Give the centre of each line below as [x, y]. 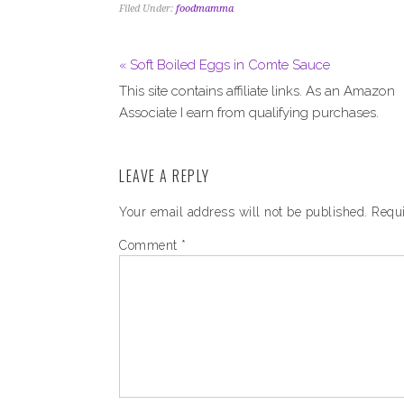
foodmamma [205, 9]
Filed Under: [147, 9]
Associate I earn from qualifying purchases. [249, 113]
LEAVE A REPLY [165, 176]
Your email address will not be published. [243, 212]
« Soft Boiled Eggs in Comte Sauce [225, 65]
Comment [150, 245]
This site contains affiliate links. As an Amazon [257, 91]
